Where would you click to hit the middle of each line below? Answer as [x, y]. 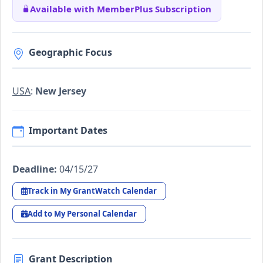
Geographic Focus [70, 53]
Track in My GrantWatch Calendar [92, 190]
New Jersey [61, 91]
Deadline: [35, 169]
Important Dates [68, 130]
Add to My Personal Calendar [82, 214]
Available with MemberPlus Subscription [121, 9]
